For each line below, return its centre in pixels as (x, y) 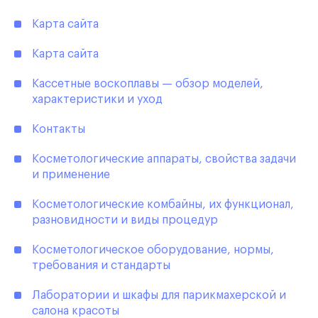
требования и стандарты (101, 266)
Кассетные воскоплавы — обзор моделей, (148, 84)
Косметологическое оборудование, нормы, (153, 250)
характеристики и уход (97, 100)
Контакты (59, 130)
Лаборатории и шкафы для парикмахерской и (159, 296)
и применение (71, 175)
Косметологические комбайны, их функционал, (163, 205)
